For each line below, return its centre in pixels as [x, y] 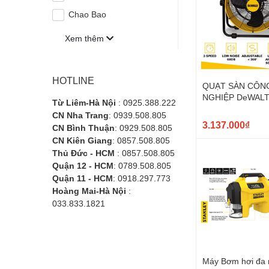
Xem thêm [86, 38]
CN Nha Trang [80, 115]
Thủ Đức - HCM [83, 153]
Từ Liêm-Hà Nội [84, 103]
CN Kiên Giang [82, 141]
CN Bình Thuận [83, 128]
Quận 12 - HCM [83, 166]
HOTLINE [73, 80]
